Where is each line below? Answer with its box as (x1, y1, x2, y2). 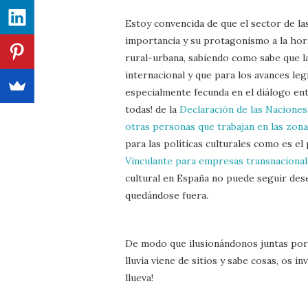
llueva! (125, 271, 153, 284)
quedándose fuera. (125, 188, 208, 201)
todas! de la (125, 102, 179, 115)
